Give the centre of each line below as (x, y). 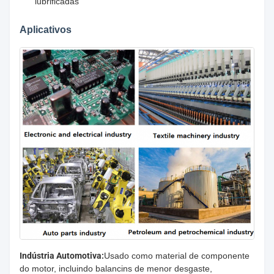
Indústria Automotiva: (62, 255)
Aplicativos (46, 29)
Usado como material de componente (177, 255)
